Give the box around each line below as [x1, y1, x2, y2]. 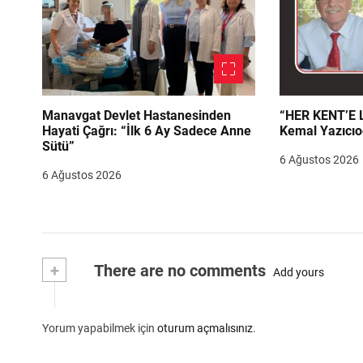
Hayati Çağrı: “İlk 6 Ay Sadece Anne [42, 123, 251, 139]
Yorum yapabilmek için [42, 322, 157, 335]
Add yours [273, 265, 324, 279]
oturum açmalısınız [157, 322, 253, 335]
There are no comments [91, 261, 266, 281]
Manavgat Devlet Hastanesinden [42, 108, 231, 124]
